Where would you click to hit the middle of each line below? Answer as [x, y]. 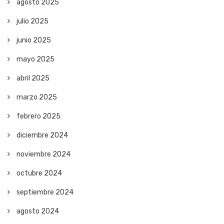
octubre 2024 [39, 173]
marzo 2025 [37, 97]
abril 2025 [33, 78]
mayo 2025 [35, 59]
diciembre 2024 [42, 135]
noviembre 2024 [43, 154]
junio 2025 [34, 40]
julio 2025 [32, 21]
